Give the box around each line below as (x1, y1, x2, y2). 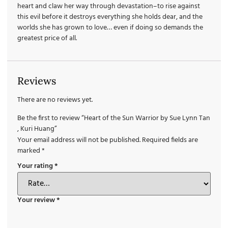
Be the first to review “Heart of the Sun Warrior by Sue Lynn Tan (17, 112, 210, 124)
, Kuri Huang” (17, 123, 57, 135)
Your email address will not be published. (17, 134, 140, 146)
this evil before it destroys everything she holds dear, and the (17, 11, 203, 23)
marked (17, 145, 42, 157)
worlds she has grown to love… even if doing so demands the (17, 21, 203, 34)
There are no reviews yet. (17, 94, 93, 106)
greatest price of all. (17, 32, 77, 44)
